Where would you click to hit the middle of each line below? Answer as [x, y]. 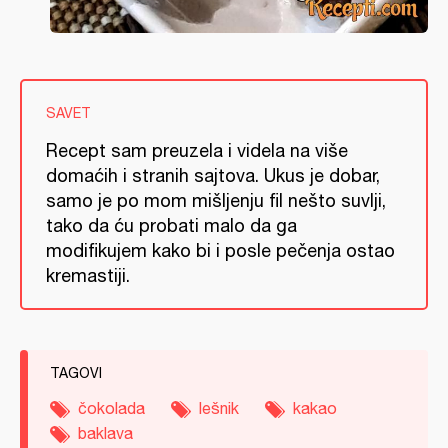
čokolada [111, 408]
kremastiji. [88, 275]
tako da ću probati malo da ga [171, 225]
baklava [105, 433]
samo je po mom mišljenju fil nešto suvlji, [216, 200]
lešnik [219, 408]
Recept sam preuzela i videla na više [197, 150]
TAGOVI [76, 373]
